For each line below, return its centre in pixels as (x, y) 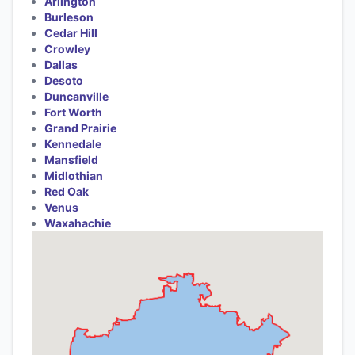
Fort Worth (73, 112)
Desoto (64, 80)
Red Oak (67, 191)
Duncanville (76, 96)
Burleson (69, 17)
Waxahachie (78, 223)
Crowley (67, 48)
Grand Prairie (80, 128)
